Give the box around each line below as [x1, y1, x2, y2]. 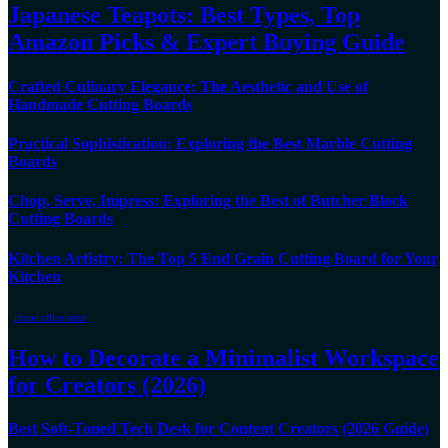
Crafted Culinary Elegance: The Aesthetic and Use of [8, 77, 368, 95]
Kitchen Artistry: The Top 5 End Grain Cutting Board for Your [8, 249, 438, 267]
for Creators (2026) [8, 371, 206, 398]
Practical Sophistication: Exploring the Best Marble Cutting [8, 135, 412, 153]
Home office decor [14, 311, 87, 323]
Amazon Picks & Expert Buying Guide [8, 29, 405, 56]
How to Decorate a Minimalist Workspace [8, 344, 439, 371]
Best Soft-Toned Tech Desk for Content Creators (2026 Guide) [8, 419, 429, 437]
